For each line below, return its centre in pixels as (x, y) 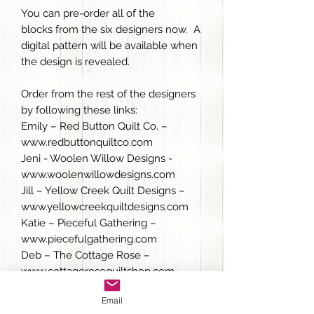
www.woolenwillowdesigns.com (98, 175)
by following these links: (79, 110)
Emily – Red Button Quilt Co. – (94, 126)
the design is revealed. (75, 62)
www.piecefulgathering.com (90, 239)
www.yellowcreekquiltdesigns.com (106, 207)
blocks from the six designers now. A (111, 29)
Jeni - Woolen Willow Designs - (97, 158)
